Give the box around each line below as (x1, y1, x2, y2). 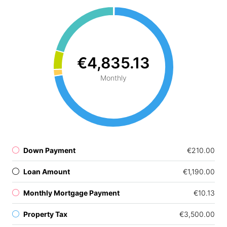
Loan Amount (23, 167, 70, 176)
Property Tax (23, 210, 67, 218)
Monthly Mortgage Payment (23, 188, 120, 197)
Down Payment (23, 146, 75, 155)
